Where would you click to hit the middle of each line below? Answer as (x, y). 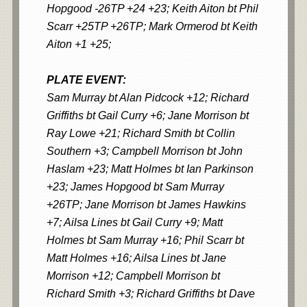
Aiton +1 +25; (78, 44)
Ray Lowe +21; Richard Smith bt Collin (140, 133)
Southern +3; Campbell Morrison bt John (144, 151)
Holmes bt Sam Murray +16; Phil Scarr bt (145, 240)
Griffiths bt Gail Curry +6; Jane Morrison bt (147, 115)
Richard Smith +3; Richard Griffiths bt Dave (150, 294)
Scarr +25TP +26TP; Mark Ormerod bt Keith (152, 26)
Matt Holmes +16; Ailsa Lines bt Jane (136, 258)
